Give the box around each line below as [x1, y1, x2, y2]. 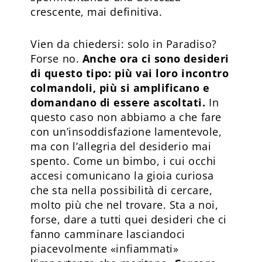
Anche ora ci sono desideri [82, 51, 229, 65]
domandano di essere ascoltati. [30, 95, 209, 109]
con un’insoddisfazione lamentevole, [30, 124, 222, 139]
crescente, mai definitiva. [30, 4, 163, 19]
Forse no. [30, 51, 82, 65]
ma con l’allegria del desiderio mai [30, 139, 212, 153]
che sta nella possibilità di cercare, [30, 182, 213, 197]
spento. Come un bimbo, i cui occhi [30, 153, 216, 168]
